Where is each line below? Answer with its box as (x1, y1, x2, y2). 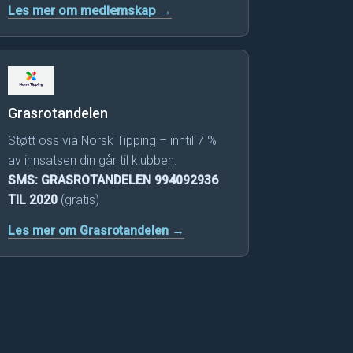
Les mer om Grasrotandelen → (8, 223, 185, 239)
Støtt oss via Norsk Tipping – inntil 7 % (8, 133, 217, 149)
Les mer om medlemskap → (8, 3, 173, 19)
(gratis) (58, 192, 100, 208)
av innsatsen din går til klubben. (8, 153, 178, 169)
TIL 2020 (8, 192, 58, 208)
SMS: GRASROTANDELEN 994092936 (8, 173, 219, 188)
